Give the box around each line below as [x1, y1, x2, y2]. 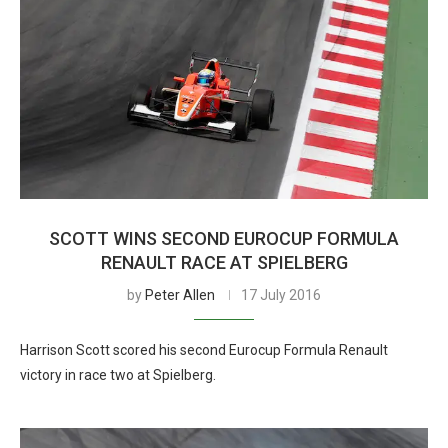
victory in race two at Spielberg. [20, 367, 216, 383]
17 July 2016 [241, 287, 321, 303]
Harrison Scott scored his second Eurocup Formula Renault [20, 342, 388, 358]
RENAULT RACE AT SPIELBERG [100, 252, 348, 273]
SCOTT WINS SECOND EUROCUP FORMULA [49, 228, 399, 249]
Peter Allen [145, 287, 215, 303]
